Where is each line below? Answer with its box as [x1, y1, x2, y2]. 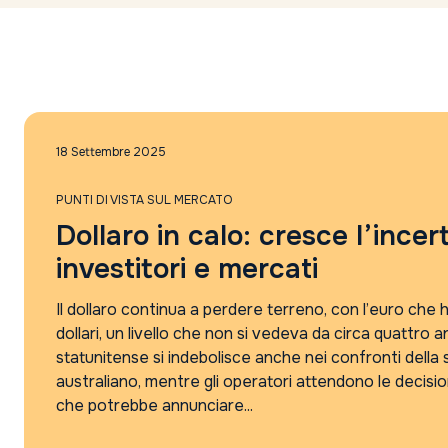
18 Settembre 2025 [56, 144, 166, 160]
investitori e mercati [56, 251, 318, 287]
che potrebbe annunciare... [56, 395, 253, 416]
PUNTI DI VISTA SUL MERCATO [56, 192, 232, 208]
